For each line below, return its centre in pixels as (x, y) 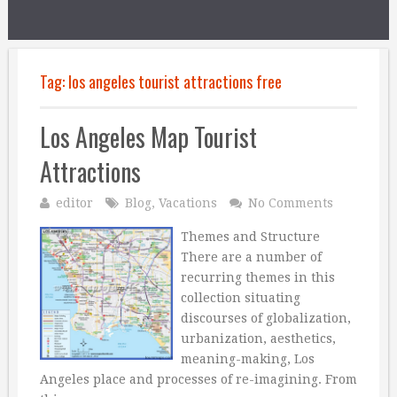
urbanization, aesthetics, (258, 339)
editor (74, 203)
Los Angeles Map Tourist (148, 137)
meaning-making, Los (247, 359)
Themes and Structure (250, 237)
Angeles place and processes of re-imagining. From (198, 379)
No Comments (291, 203)
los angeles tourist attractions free (175, 82)
